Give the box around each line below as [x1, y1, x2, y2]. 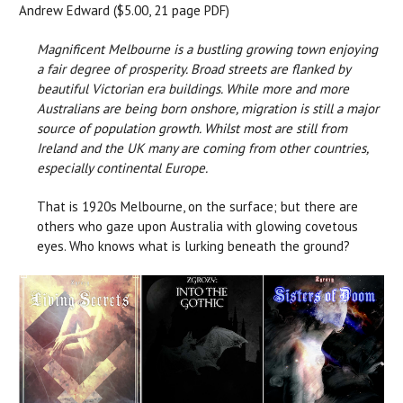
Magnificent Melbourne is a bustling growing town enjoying [37, 40, 378, 58]
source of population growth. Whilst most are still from [37, 119, 347, 137]
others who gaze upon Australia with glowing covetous [37, 217, 358, 235]
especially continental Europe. [37, 158, 208, 176]
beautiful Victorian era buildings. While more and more [37, 79, 349, 97]
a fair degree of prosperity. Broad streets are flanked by [37, 59, 350, 77]
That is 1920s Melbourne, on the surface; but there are [37, 197, 358, 215]
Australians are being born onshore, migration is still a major [37, 99, 379, 117]
